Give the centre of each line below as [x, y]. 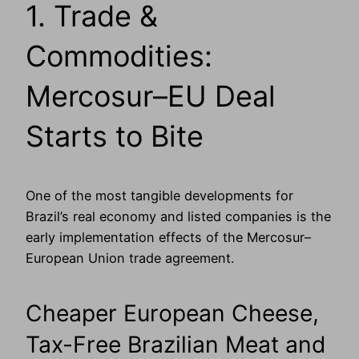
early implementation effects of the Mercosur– [168, 237]
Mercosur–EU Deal [151, 96]
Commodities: [119, 56]
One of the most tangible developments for [159, 195]
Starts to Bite [115, 136]
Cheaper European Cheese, [172, 314]
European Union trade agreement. [130, 258]
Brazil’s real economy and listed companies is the [178, 216]
